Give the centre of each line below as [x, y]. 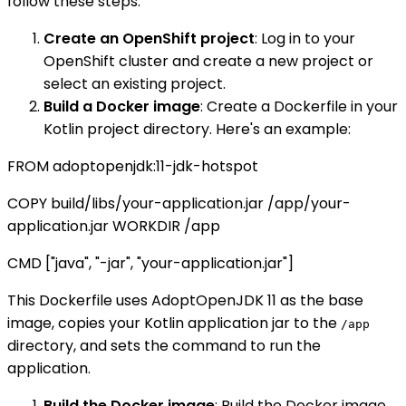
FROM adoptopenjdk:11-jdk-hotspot [133, 167]
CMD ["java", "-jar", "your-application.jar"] [150, 264]
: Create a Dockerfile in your [299, 107]
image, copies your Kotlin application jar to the [174, 324]
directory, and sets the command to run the [164, 346]
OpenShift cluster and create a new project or [208, 62]
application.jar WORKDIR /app [114, 227]
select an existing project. [135, 84]
